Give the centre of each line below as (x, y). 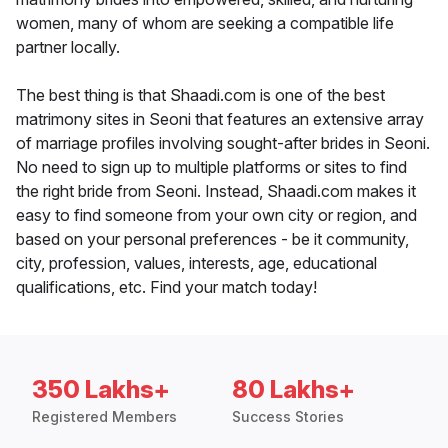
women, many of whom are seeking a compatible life (205, 23)
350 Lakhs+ (101, 390)
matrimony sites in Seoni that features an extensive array (220, 119)
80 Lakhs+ (293, 390)
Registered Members (104, 417)
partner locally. (68, 47)
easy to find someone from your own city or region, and (216, 215)
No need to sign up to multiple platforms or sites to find (211, 167)
